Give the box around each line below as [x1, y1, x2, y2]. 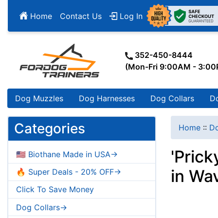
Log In [117, 11, 143, 21]
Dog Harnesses [79, 93, 135, 104]
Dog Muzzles [15, 93, 63, 104]
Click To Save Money [16, 184, 94, 195]
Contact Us [60, 11, 102, 21]
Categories [14, 120, 85, 137]
